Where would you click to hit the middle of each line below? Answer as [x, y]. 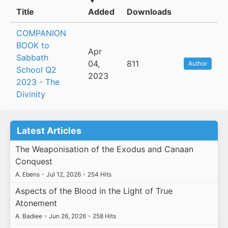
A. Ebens [28, 174]
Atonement [36, 203]
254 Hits [98, 174]
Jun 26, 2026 [67, 216]
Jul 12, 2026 [63, 174]
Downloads [149, 12]
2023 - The [38, 82]
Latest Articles [49, 131]
